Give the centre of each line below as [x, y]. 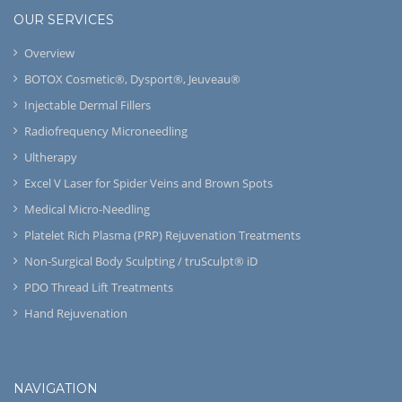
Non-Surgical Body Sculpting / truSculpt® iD [140, 262]
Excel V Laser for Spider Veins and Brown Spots [148, 184]
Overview [49, 53]
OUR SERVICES [64, 20]
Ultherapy [50, 157]
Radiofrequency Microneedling [105, 131]
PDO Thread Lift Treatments [98, 288]
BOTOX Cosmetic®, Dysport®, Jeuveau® [132, 79]
